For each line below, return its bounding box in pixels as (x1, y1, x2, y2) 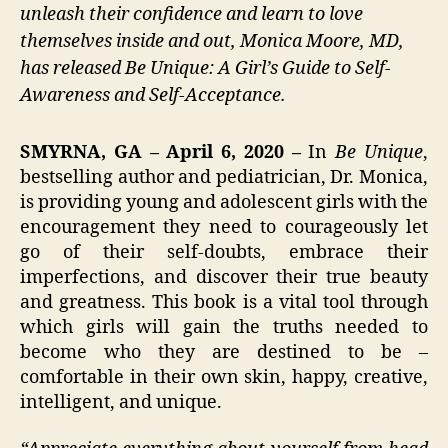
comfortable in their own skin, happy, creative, (20, 365, 428, 389)
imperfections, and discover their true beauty (20, 265, 428, 289)
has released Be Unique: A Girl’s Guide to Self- (20, 57, 391, 81)
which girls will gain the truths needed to (20, 315, 428, 339)
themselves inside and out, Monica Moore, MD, (20, 30, 404, 54)
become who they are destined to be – (20, 340, 428, 364)
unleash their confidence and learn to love (20, 3, 363, 27)
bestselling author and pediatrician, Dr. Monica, (20, 165, 428, 189)
